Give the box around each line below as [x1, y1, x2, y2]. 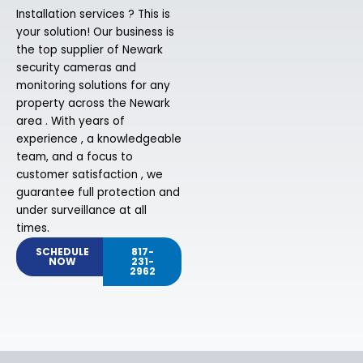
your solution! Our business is [16, 24, 174, 41]
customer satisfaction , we [16, 167, 163, 183]
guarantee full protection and [16, 185, 180, 201]
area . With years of [16, 113, 125, 130]
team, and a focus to [16, 149, 133, 165]
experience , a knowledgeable [16, 131, 181, 147]
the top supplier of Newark [16, 42, 163, 58]
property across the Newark [16, 96, 170, 112]
